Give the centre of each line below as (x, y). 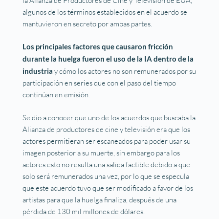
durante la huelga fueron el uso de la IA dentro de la (108, 59)
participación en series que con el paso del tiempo (99, 83)
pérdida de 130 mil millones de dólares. (85, 211)
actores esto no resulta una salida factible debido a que (107, 164)
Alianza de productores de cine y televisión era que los (107, 129)
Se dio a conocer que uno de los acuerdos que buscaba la (109, 117)
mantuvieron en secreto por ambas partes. (88, 23)
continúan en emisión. (57, 95)
